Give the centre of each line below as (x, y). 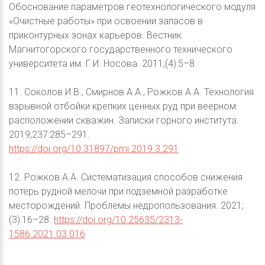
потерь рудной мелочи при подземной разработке (118, 191)
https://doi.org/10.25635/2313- (118, 219)
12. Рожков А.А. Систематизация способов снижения (126, 177)
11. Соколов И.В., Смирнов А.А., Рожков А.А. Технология (131, 92)
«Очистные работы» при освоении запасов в (106, 21)
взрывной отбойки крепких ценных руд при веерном (122, 106)
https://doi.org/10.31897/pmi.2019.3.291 (94, 148)
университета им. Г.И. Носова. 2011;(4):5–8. (103, 63)
